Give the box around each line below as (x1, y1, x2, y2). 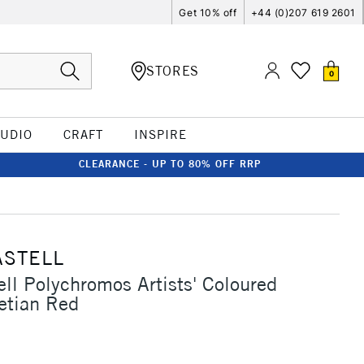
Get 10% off (179, 6, 237, 19)
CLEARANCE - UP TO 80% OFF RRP (79, 158, 261, 170)
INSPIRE (133, 127, 187, 142)
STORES (146, 62, 199, 79)
